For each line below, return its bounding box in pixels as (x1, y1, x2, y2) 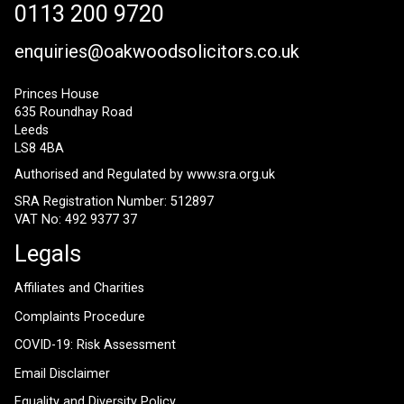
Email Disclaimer (14, 365, 110, 381)
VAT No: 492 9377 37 (14, 211, 137, 227)
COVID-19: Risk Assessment (14, 337, 176, 353)
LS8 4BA (14, 140, 64, 156)
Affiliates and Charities (14, 280, 144, 297)
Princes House (14, 86, 99, 102)
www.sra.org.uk (187, 167, 275, 183)
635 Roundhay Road (14, 104, 133, 120)
